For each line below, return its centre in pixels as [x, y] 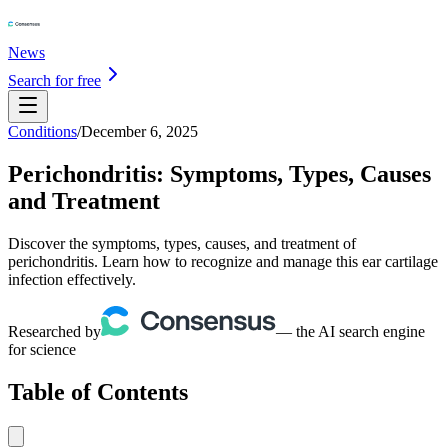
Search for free [54, 80]
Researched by [54, 331]
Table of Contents [98, 391]
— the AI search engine [350, 331]
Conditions [42, 131]
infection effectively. [72, 279]
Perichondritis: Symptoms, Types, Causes [219, 173]
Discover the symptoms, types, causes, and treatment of [182, 243]
